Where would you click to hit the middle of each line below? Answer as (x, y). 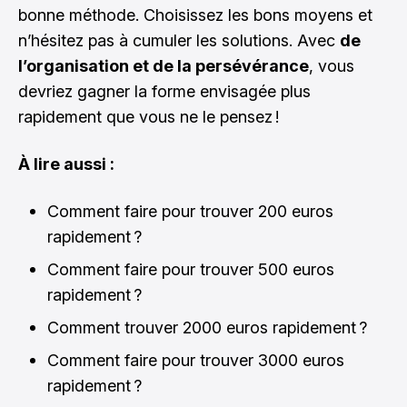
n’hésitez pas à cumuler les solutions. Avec (179, 40)
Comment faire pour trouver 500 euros (191, 269)
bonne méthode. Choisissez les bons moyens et (195, 15)
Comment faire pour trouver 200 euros (190, 211)
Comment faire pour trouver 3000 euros (196, 360)
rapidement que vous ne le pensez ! (149, 117)
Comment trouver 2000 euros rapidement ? (207, 328)
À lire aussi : (66, 164)
